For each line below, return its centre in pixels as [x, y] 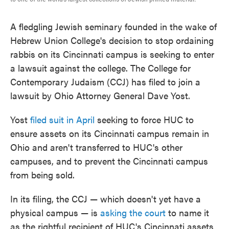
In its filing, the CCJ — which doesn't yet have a [106, 199]
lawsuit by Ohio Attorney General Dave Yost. [100, 95]
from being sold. [42, 175]
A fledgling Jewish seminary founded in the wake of [113, 26]
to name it [187, 212]
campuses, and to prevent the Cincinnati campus [109, 161]
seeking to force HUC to [144, 119]
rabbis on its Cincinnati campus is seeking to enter [112, 54]
